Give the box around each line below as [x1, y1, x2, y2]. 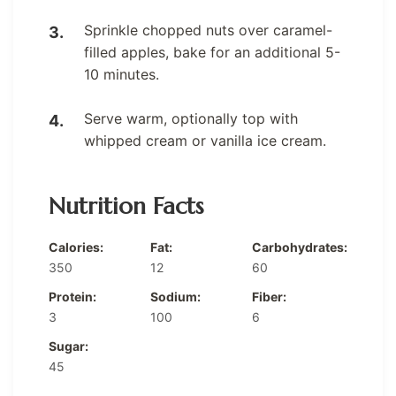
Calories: [49, 240, 103, 255]
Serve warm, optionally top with [84, 110, 298, 128]
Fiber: [252, 289, 286, 305]
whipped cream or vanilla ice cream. [84, 132, 326, 150]
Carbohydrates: [252, 240, 347, 255]
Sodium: [150, 289, 201, 305]
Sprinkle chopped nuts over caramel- [84, 21, 332, 40]
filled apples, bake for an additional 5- [84, 43, 340, 62]
